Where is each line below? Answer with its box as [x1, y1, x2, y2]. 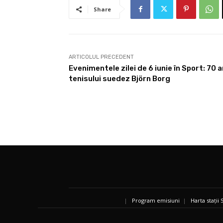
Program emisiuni [132, 196, 180, 204]
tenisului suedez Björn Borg [69, 74, 170, 84]
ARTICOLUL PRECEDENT [69, 54, 134, 61]
